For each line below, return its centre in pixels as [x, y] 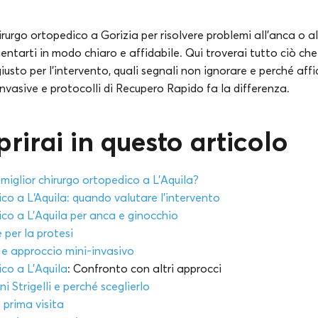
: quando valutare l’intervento [143, 198]
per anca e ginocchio [123, 215]
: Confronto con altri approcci [144, 269]
